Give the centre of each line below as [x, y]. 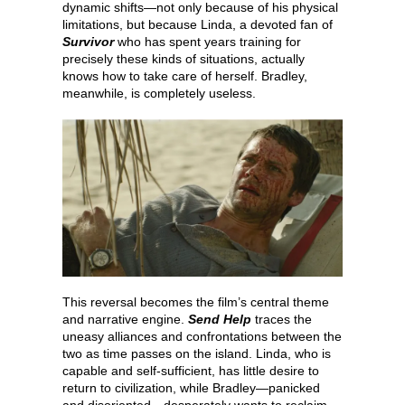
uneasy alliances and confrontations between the [202, 336]
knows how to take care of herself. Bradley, [185, 75]
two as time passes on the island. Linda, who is [197, 353]
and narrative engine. [125, 319]
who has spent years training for [209, 41]
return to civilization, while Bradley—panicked [191, 387]
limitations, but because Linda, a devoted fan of [198, 24]
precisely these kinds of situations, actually [184, 58]
